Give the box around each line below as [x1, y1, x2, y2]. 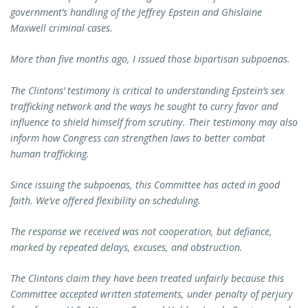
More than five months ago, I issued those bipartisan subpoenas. [10, 52, 293, 66]
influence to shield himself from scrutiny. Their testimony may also [10, 115, 298, 129]
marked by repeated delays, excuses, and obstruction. [10, 241, 243, 254]
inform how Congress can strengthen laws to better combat [10, 131, 265, 144]
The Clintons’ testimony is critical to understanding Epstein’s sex [10, 83, 285, 97]
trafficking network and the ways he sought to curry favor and [10, 99, 278, 113]
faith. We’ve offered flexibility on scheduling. [10, 193, 203, 207]
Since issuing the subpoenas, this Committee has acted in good [10, 177, 280, 191]
